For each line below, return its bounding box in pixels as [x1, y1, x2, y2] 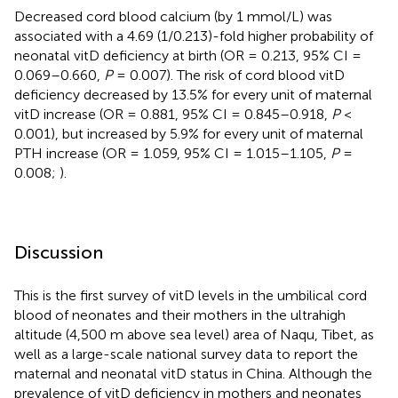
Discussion [14, 241, 103, 263]
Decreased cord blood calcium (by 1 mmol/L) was [14, 7, 332, 25]
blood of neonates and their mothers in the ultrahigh [14, 306, 346, 323]
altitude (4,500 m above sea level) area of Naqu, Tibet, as [14, 325, 374, 343]
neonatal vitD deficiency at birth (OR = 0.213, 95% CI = [14, 46, 362, 64]
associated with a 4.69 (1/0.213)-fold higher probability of [14, 27, 373, 44]
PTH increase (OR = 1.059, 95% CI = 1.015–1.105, [14, 144, 330, 162]
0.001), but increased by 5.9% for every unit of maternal [14, 124, 363, 142]
